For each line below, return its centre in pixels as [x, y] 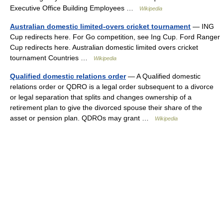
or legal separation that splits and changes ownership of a [101, 97]
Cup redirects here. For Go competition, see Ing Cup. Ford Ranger [115, 37]
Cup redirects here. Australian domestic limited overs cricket [104, 47]
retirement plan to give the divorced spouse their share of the [106, 108]
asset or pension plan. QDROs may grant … [82, 118]
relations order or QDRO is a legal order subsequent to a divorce [112, 87]
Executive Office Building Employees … [75, 8]
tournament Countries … [52, 58]
